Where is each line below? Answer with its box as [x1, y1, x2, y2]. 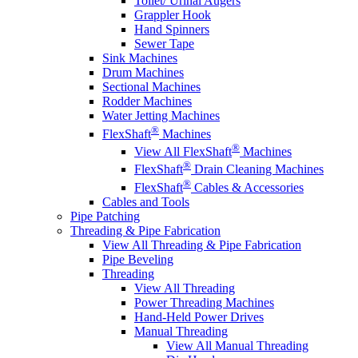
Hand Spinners [134, 22, 209, 37]
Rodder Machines [102, 94, 192, 109]
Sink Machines [102, 51, 177, 66]
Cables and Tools [102, 194, 189, 209]
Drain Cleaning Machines [191, 162, 324, 177]
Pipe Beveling [102, 252, 173, 266]
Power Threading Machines [134, 295, 274, 309]
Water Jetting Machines [102, 109, 220, 123]
